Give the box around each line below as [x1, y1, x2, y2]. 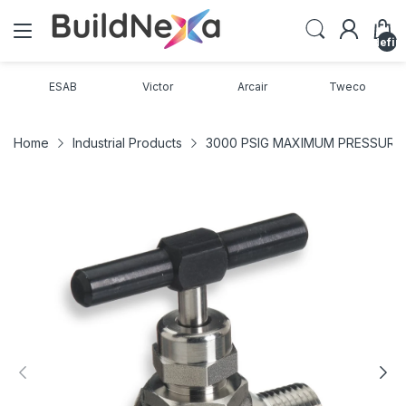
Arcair [237, 80, 268, 93]
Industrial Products [72, 135, 182, 150]
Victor [142, 80, 174, 93]
